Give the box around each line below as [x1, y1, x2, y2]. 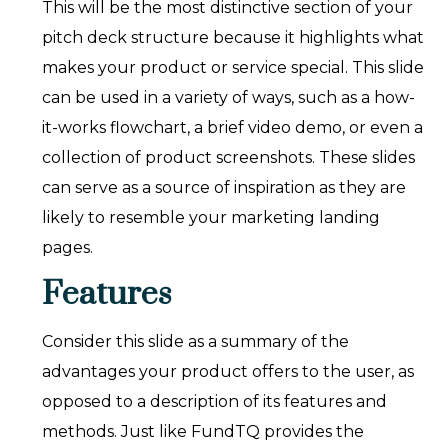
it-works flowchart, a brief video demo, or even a [42, 118, 424, 138]
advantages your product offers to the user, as [42, 362, 415, 382]
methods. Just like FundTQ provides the [42, 422, 365, 442]
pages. [42, 238, 94, 258]
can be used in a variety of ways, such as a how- [42, 88, 416, 108]
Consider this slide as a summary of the [42, 332, 350, 352]
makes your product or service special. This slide [42, 58, 425, 78]
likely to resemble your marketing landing [42, 208, 381, 228]
